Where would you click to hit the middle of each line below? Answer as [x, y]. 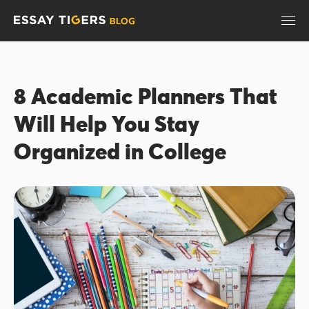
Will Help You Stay [107, 124]
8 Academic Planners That [146, 96]
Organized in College [120, 151]
